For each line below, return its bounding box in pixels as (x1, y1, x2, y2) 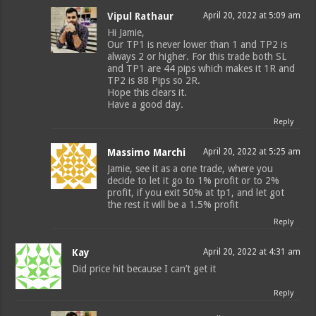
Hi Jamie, (107, 27, 145, 39)
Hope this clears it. (107, 87, 188, 99)
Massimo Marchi (107, 147, 186, 159)
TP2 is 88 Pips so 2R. (107, 75, 201, 87)
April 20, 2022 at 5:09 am (202, 11, 300, 21)
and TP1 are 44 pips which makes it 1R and (107, 63, 296, 75)
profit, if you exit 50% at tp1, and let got (107, 187, 285, 199)
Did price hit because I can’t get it (72, 263, 217, 275)
